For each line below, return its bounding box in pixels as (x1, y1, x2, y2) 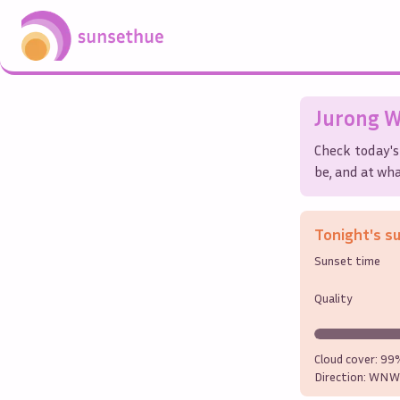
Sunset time (314, 252, 380, 268)
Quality (314, 289, 353, 305)
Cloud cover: (314, 350, 380, 366)
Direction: (314, 368, 369, 384)
